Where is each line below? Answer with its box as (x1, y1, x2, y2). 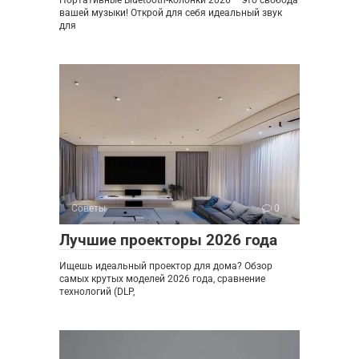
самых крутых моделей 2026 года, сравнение (59, 272, 265, 284)
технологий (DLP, (59, 285, 135, 297)
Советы (71, 202, 106, 214)
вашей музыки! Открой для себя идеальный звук (59, 6, 282, 18)
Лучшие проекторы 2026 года (59, 230, 277, 249)
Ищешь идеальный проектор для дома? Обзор (59, 260, 272, 272)
